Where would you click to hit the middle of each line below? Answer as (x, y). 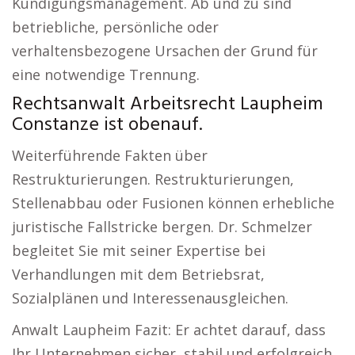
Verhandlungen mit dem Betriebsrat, (138, 274)
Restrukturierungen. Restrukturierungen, (153, 179)
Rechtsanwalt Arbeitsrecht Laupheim (168, 105)
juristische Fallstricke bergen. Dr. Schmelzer (162, 227)
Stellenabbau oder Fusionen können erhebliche (173, 203)
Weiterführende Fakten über (110, 155)
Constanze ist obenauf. (107, 125)
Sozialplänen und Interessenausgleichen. (150, 298)
